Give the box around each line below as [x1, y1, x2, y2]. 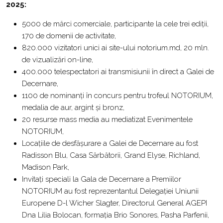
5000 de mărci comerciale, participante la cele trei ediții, [22, 19, 209, 28]
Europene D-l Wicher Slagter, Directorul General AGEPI [22, 198, 207, 208]
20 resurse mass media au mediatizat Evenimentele [22, 114, 193, 124]
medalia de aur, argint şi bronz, [22, 103, 124, 112]
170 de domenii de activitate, [22, 31, 116, 40]
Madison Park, [22, 162, 69, 172]
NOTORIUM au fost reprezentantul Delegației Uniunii [22, 186, 199, 196]
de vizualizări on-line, [22, 55, 93, 64]
